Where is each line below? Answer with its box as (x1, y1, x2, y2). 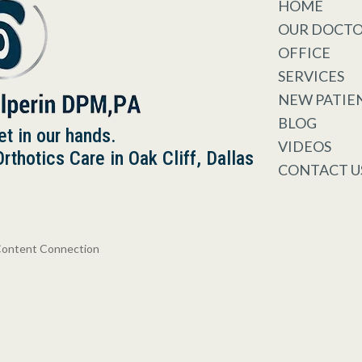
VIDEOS (277, 137, 331, 156)
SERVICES (277, 67, 344, 86)
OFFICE (277, 44, 330, 62)
